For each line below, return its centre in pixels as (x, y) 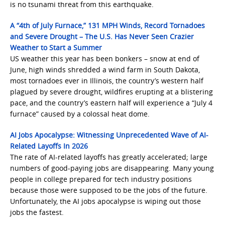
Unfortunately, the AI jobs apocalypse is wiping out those (105, 201)
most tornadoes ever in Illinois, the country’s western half (107, 81)
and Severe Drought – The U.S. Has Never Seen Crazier (102, 36)
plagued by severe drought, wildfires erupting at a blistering (111, 92)
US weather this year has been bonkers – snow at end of (105, 59)
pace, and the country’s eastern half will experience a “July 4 (111, 103)
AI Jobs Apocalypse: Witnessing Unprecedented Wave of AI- (109, 135)
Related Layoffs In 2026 (49, 146)
